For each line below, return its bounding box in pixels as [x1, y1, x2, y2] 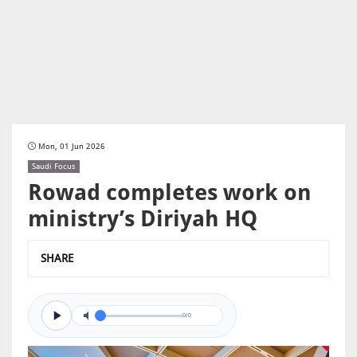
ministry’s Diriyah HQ [28, 206, 257, 232]
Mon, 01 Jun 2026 [38, 142, 105, 151]
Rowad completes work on [28, 179, 312, 206]
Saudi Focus [32, 162, 76, 171]
